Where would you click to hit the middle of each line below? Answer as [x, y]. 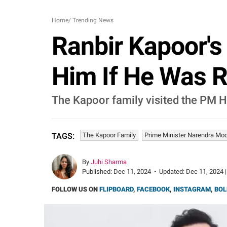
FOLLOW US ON [75, 189]
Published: [98, 172]
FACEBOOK [153, 189]
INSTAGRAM [192, 189]
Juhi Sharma [109, 162]
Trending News [93, 20]
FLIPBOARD [116, 189]
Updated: [173, 172]
